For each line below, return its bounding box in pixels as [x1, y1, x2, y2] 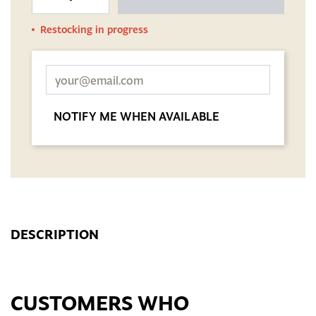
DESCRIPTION [11, 226, 99, 244]
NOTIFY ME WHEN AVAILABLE [54, 109, 219, 125]
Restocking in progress [40, 23, 148, 37]
